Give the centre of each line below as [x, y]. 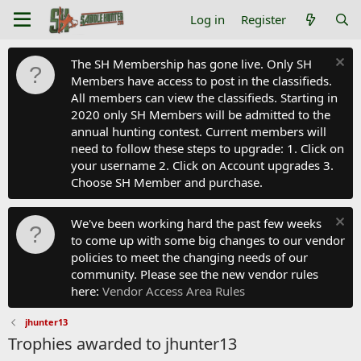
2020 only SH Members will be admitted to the [201, 114]
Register [264, 19]
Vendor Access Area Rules [174, 291]
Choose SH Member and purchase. [167, 182]
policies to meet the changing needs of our [189, 257]
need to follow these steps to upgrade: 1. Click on [207, 148]
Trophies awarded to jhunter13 [122, 344]
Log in [208, 19]
